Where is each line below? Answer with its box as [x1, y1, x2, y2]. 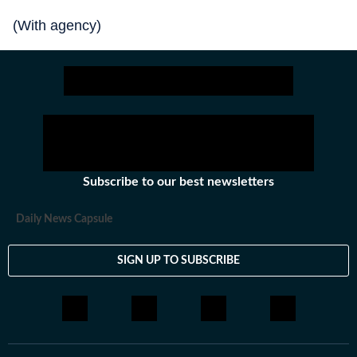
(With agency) [13, 18, 101, 34]
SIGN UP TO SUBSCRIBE [117, 254, 240, 266]
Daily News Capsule [16, 214, 112, 226]
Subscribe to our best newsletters [83, 175, 274, 189]
